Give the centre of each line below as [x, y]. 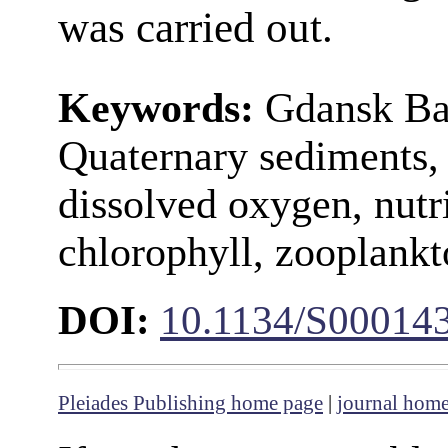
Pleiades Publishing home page [190, 402]
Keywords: [156, 108]
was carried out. [195, 28]
